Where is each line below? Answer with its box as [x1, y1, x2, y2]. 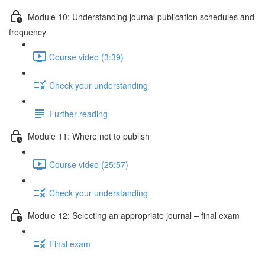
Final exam [49, 237, 91, 250]
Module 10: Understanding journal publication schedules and [28, 10, 254, 22]
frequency [9, 26, 46, 38]
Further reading [49, 107, 108, 119]
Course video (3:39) [49, 50, 124, 63]
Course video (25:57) [49, 158, 128, 170]
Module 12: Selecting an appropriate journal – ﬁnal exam [28, 209, 240, 221]
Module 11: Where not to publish [28, 130, 150, 142]
